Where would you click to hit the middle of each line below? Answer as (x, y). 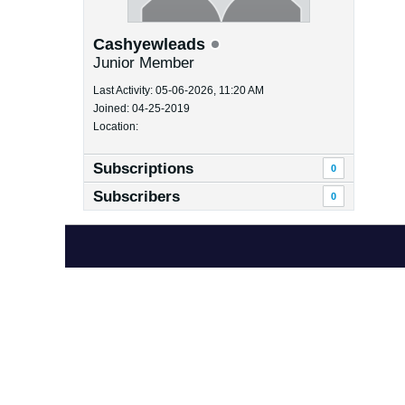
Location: (116, 127)
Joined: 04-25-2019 (141, 108)
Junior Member (144, 63)
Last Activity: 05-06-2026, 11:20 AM (179, 90)
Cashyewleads (151, 44)
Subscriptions (143, 169)
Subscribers (137, 197)
